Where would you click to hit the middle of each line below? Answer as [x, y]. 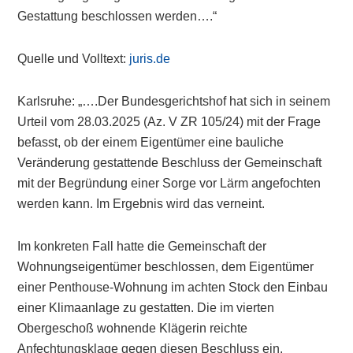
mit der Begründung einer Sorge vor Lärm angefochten [169, 183]
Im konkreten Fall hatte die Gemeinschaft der [142, 246]
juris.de [150, 59]
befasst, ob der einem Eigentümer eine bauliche [151, 142]
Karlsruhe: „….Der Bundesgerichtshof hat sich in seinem [174, 101]
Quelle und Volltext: [74, 59]
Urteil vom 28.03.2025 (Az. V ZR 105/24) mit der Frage [169, 122]
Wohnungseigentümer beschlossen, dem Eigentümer [166, 267]
